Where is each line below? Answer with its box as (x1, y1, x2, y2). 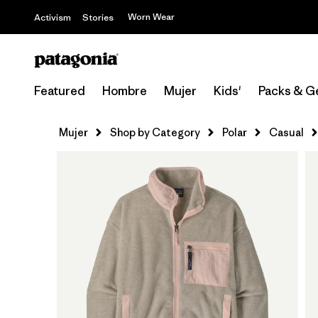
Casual (269, 126, 304, 139)
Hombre (102, 83, 147, 99)
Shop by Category (110, 126, 200, 139)
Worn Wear (128, 11, 175, 23)
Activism (34, 11, 71, 23)
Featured (34, 83, 85, 99)
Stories (82, 11, 114, 23)
